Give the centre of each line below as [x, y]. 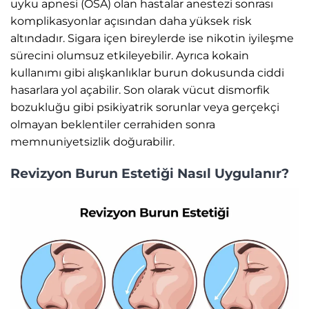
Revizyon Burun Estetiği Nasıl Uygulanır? [150, 173]
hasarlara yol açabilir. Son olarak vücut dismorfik [140, 90]
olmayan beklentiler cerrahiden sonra [113, 125]
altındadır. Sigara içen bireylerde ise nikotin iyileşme [152, 39]
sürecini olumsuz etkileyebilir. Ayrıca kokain [130, 56]
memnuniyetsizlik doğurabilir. [92, 142]
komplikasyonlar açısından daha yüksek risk [131, 21]
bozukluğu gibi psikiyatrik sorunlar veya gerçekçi [145, 108]
